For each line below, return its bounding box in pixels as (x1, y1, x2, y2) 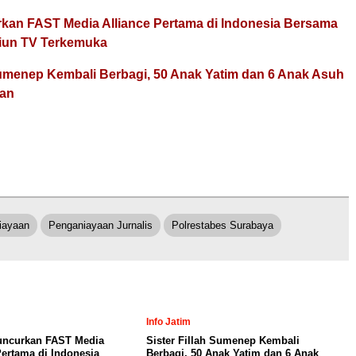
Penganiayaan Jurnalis (48, 219, 153, 231)
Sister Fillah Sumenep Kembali (146, 335, 300, 346)
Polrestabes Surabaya (172, 219, 273, 231)
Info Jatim (146, 316, 191, 327)
